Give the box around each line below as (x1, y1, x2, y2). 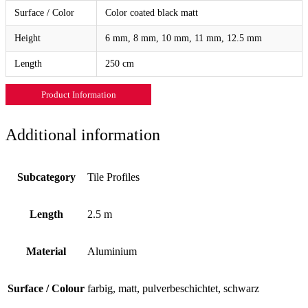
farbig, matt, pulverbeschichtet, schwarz (87, 282, 259, 294)
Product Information (41, 89, 116, 100)
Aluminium (87, 245, 137, 257)
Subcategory (16, 170, 76, 183)
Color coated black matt (105, 7, 198, 18)
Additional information (5, 125, 160, 144)
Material (26, 245, 66, 257)
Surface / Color (14, 7, 74, 18)
